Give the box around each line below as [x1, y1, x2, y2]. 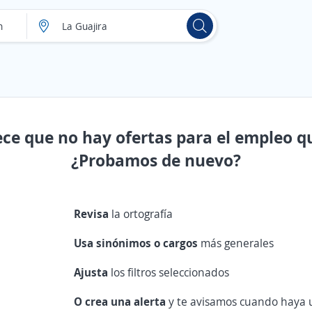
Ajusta [74, 265, 111, 280]
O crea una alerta [74, 294, 169, 309]
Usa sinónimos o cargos [74, 235, 201, 251]
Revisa [74, 206, 112, 221]
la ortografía [111, 206, 173, 221]
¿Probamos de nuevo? [71, 148, 241, 171]
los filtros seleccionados [111, 265, 230, 280]
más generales [201, 235, 274, 251]
